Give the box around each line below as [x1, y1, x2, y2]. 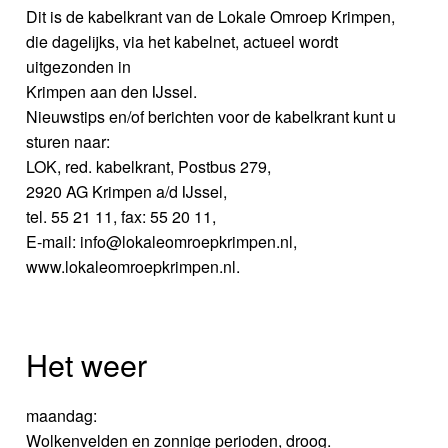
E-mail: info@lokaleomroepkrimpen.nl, [26, 230, 298, 254]
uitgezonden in [26, 55, 132, 79]
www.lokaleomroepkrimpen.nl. [26, 255, 241, 279]
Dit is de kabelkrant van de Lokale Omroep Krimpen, [26, 5, 396, 29]
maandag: [26, 403, 98, 427]
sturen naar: [26, 130, 111, 154]
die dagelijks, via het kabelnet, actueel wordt [26, 30, 339, 54]
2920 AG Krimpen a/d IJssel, [26, 180, 228, 204]
